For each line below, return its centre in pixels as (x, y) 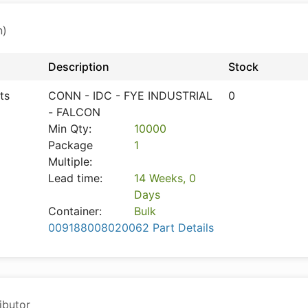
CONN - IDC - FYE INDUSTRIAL (130, 96)
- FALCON (74, 112)
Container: (75, 211)
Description (79, 67)
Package (70, 145)
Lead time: (75, 178)
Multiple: (70, 162)
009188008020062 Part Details (131, 228)
